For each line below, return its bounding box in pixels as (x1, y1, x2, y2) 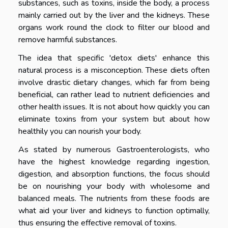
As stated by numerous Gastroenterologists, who (18, 144, 210, 155)
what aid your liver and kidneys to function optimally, (18, 205, 210, 216)
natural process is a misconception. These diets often (18, 64, 210, 76)
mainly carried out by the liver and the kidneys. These (18, 9, 210, 21)
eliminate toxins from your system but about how (18, 113, 210, 125)
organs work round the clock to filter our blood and (18, 21, 210, 33)
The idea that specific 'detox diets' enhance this (18, 52, 210, 64)
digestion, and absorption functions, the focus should (18, 168, 210, 180)
